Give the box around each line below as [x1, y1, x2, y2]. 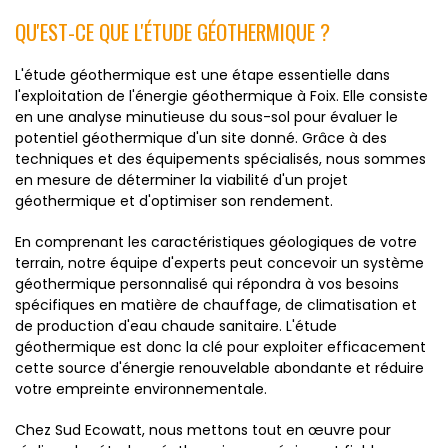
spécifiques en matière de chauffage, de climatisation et [15, 295, 417, 315]
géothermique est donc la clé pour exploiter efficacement [15, 337, 426, 357]
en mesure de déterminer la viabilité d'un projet [15, 170, 348, 190]
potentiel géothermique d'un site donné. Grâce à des [15, 128, 387, 148]
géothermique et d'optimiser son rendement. [15, 191, 333, 211]
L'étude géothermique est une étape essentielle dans [15, 65, 390, 85]
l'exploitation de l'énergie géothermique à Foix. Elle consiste [15, 86, 428, 106]
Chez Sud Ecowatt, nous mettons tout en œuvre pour [15, 420, 391, 440]
